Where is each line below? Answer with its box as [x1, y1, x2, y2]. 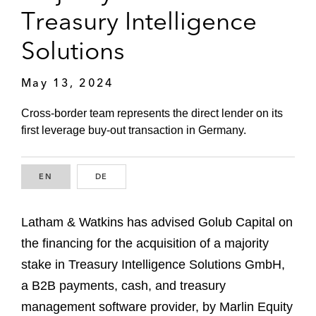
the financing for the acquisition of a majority [21, 236, 269, 250]
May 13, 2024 [21, 75, 114, 90]
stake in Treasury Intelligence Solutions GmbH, [21, 257, 285, 272]
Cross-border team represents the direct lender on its [21, 107, 283, 120]
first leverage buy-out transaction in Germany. [21, 124, 246, 137]
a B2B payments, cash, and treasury [21, 278, 226, 293]
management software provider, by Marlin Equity [21, 299, 293, 314]
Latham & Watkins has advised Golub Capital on [21, 214, 293, 229]
